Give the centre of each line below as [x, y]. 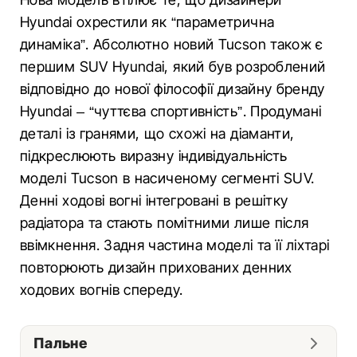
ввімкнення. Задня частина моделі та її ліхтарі [175, 245]
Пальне [61, 343]
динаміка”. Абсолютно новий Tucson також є [172, 44]
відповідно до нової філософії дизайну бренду [173, 89]
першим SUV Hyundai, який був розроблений [173, 67]
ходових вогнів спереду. [102, 290]
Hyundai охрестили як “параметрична [147, 22]
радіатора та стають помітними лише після [165, 223]
